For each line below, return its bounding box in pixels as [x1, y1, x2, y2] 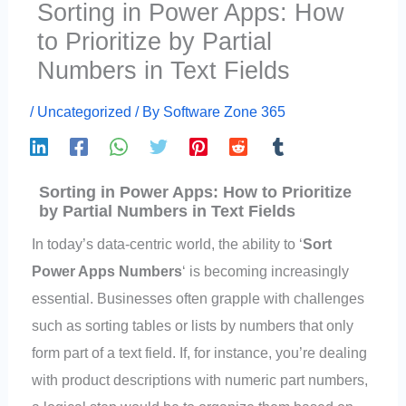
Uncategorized [37, 102, 132, 120]
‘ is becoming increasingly [182, 263, 350, 280]
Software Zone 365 [163, 102, 286, 120]
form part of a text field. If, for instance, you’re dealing [32, 344, 368, 362]
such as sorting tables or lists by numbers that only [32, 317, 354, 334]
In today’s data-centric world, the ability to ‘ [32, 236, 304, 253]
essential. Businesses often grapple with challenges [32, 290, 365, 307]
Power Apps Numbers [32, 263, 183, 280]
